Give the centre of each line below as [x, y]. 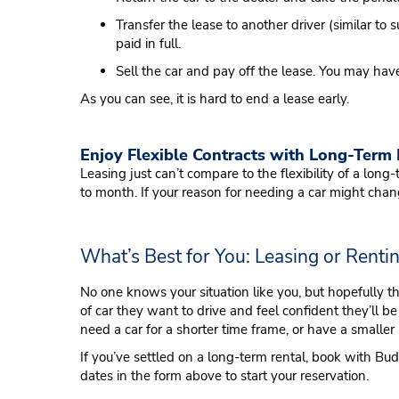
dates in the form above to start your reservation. [224, 376]
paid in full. [148, 44]
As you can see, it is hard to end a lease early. [215, 99]
